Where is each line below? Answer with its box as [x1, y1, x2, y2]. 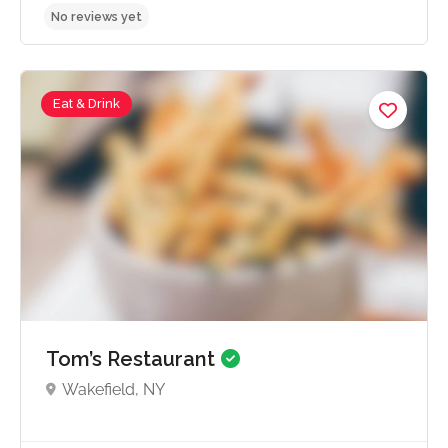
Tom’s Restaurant [46, 347, 220, 372]
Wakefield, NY [62, 380, 165, 400]
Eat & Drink [53, 96, 120, 112]
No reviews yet [56, 209, 158, 227]
